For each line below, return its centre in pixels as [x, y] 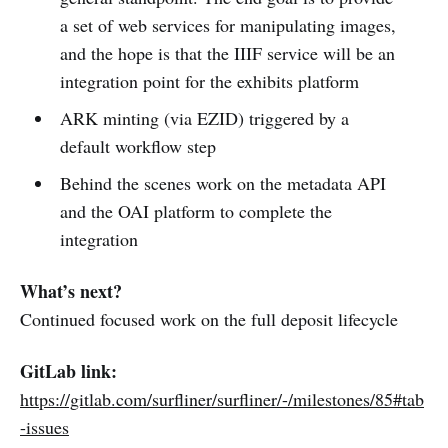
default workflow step [137, 145]
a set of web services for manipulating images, [227, 24]
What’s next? [71, 290]
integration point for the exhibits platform [209, 80]
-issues [44, 426]
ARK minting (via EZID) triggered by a [204, 117]
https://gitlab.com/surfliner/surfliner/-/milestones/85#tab [222, 398]
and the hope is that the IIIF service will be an [227, 52]
